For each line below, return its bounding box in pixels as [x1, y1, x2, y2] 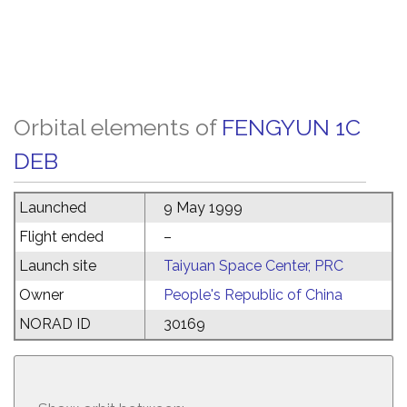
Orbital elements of [14, 114, 222, 141]
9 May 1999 [164, 199, 243, 216]
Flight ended [19, 228, 104, 245]
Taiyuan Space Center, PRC [164, 257, 343, 274]
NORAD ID [19, 315, 91, 333]
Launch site [19, 257, 96, 274]
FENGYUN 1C [222, 114, 361, 141]
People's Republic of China [164, 286, 342, 303]
